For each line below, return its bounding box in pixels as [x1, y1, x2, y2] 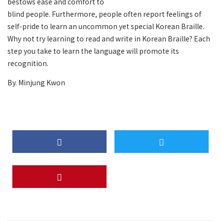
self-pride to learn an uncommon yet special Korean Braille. [7, 21, 204, 31]
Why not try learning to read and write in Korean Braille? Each [7, 34, 210, 43]
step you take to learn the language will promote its [7, 46, 179, 56]
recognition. [7, 58, 48, 68]
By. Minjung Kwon [7, 77, 65, 87]
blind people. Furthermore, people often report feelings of [7, 9, 201, 19]
